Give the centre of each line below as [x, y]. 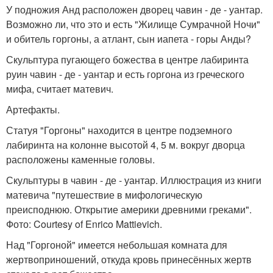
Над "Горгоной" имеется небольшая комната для [117, 245]
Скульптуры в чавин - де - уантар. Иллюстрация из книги [134, 180]
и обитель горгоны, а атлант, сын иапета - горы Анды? [129, 39]
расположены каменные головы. [80, 160]
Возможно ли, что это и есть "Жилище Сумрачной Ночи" [133, 24]
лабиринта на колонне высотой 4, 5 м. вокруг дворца [126, 145]
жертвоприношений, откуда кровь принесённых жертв [129, 260]
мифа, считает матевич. [60, 89]
